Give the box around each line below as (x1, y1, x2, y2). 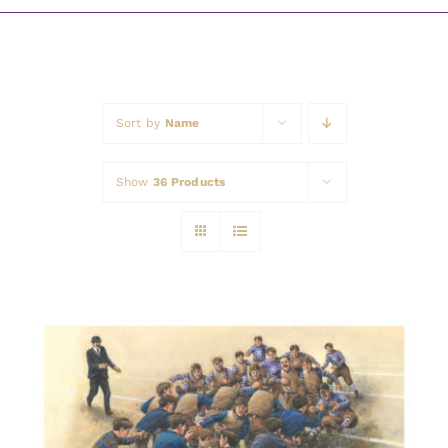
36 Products (152, 175, 226, 190)
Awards (24, 11, 84, 31)
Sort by (115, 116, 165, 131)
